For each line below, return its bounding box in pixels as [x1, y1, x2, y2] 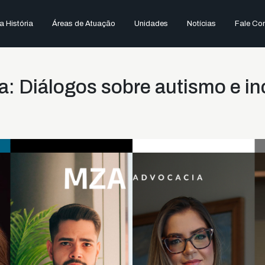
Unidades [134, 20, 168, 28]
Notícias [186, 20, 216, 28]
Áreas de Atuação [51, 20, 115, 28]
